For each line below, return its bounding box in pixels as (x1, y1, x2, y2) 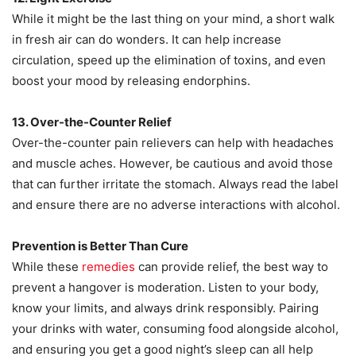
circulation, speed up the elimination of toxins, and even (12, 52, 326, 68)
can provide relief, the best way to (135, 259, 328, 275)
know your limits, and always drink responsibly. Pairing (12, 300, 319, 316)
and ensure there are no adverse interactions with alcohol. (12, 197, 340, 213)
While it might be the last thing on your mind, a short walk (12, 11, 335, 27)
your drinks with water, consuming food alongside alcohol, (12, 321, 339, 337)
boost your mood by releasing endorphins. (12, 73, 250, 89)
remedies (82, 259, 135, 275)
